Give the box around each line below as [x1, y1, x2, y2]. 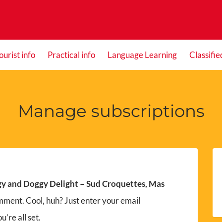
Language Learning [107, 50, 177, 60]
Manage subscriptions [17, 101, 205, 121]
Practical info [47, 50, 95, 60]
